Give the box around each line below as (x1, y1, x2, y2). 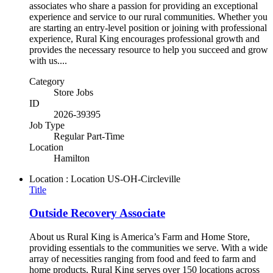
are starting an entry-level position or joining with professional (29, 22, 267, 33)
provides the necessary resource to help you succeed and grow (29, 44, 268, 55)
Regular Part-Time (54, 130, 124, 141)
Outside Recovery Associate (29, 207, 165, 220)
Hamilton (54, 152, 90, 163)
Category (29, 76, 65, 87)
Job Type (29, 119, 65, 130)
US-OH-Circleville (107, 173, 180, 184)
